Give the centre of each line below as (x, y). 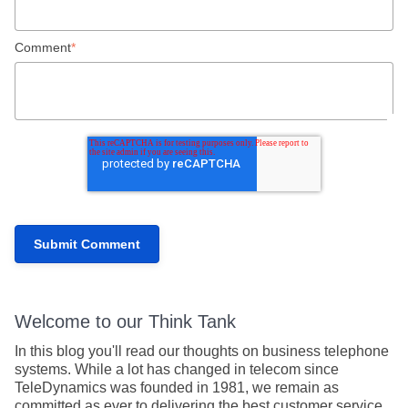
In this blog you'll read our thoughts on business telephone (202, 351)
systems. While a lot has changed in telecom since (177, 369)
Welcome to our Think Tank (125, 321)
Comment (43, 47)
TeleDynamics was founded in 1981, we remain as (177, 387)
